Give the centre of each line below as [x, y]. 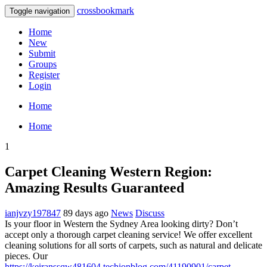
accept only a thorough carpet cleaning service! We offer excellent [128, 234]
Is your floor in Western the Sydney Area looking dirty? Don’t [121, 223]
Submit [42, 53]
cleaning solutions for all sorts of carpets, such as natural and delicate [133, 245]
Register [44, 75]
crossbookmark [105, 10]
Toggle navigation [40, 11]
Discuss [150, 213]
